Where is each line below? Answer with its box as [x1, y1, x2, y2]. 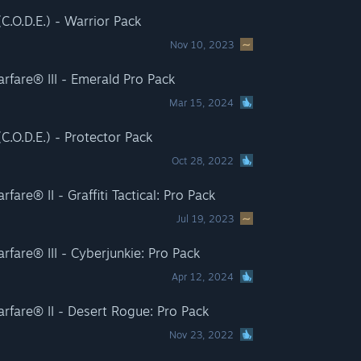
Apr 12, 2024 [172, 271, 234, 283]
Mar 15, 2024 [169, 97, 234, 109]
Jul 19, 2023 [176, 213, 234, 225]
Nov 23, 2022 [169, 329, 234, 341]
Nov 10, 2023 [170, 39, 234, 51]
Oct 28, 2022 [172, 155, 234, 167]
